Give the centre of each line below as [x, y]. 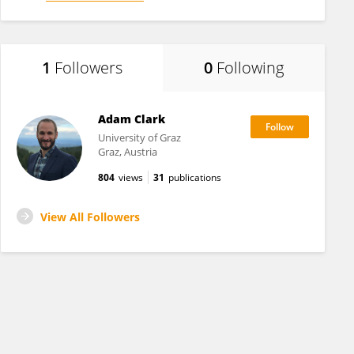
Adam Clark [131, 119]
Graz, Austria [127, 152]
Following [250, 68]
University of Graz [139, 137]
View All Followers [90, 217]
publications [194, 177]
